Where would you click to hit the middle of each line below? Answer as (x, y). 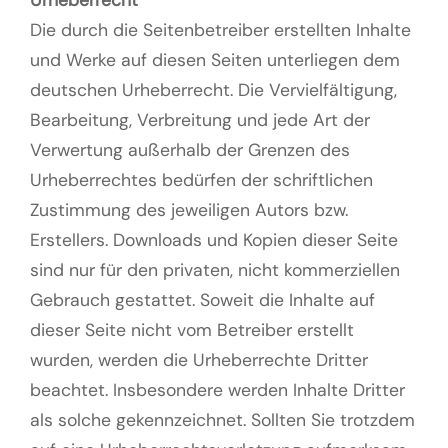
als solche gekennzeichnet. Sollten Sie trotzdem (222, 420)
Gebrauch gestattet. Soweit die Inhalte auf (202, 300)
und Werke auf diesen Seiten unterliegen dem (215, 60)
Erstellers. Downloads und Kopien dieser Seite (214, 240)
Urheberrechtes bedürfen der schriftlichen (201, 180)
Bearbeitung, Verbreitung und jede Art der (200, 120)
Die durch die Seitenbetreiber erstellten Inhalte (220, 30)
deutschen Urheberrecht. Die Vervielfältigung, (213, 90)
